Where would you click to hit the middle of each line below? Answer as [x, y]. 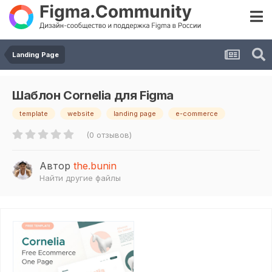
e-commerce [197, 114]
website [81, 114]
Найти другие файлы [80, 178]
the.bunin [95, 166]
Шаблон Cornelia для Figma [93, 96]
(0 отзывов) [109, 135]
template [34, 114]
